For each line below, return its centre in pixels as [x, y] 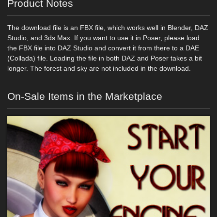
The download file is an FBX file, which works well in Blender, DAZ [108, 28]
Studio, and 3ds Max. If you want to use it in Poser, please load [103, 38]
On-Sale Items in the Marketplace [85, 96]
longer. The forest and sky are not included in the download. [99, 68]
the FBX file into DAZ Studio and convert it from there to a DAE [103, 48]
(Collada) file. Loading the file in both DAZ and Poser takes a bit [105, 58]
